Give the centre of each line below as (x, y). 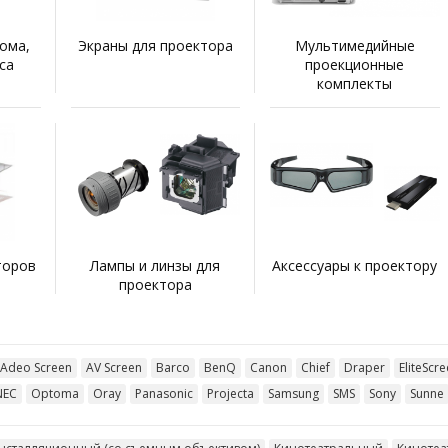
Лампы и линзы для (155, 266)
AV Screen (113, 368)
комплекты (355, 83)
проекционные (355, 64)
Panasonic (163, 394)
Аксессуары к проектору (355, 266)
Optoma (54, 394)
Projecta (230, 394)
